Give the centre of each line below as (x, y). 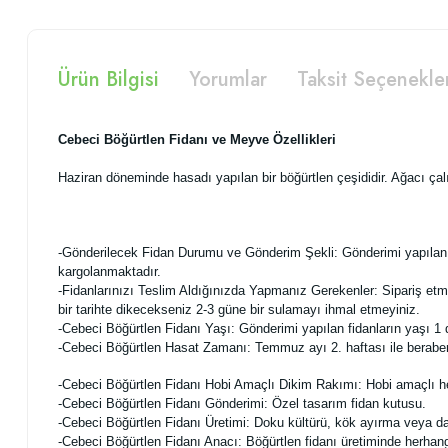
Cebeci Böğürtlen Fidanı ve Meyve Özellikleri (197, 139)
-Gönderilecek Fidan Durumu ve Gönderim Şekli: (200, 252)
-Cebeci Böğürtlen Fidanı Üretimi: (156, 422)
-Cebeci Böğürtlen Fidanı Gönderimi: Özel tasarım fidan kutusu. (242, 403)
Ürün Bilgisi (108, 79)
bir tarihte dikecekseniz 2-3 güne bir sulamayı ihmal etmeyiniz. (243, 309)
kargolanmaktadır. (109, 271)
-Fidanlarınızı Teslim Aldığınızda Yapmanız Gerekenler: (220, 290)
